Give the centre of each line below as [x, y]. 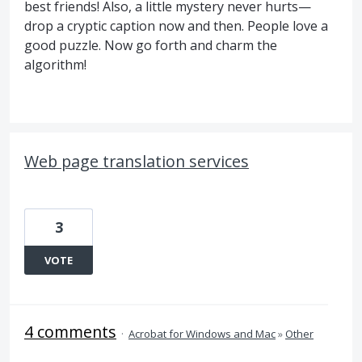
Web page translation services [137, 161]
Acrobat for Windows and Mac [202, 334]
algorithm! [55, 65]
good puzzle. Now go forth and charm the [151, 45]
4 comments [70, 332]
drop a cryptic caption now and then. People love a [176, 26]
